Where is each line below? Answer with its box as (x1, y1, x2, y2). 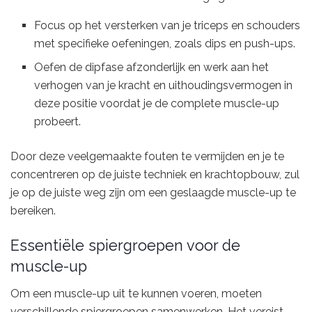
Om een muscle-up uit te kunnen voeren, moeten (10, 286, 262, 300)
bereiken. (10, 204, 56, 218)
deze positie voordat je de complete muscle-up (34, 97, 280, 111)
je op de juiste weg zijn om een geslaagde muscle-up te (10, 186, 296, 200)
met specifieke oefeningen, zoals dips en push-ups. (34, 37, 296, 51)
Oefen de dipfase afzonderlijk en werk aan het (34, 61, 270, 75)
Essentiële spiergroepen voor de (10, 237, 240, 255)
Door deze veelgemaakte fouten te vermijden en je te (10, 150, 284, 164)
